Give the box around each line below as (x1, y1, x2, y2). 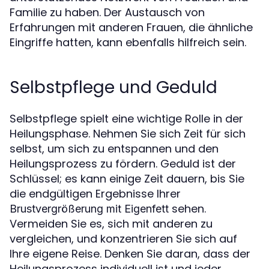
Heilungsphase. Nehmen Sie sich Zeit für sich (10, 126, 246, 142)
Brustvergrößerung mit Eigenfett (10, 202, 169, 216)
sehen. (169, 201, 206, 217)
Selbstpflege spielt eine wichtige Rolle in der (10, 111, 243, 127)
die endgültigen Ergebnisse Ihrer (10, 186, 181, 202)
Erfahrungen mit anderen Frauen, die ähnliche (10, 20, 253, 35)
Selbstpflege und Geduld (10, 76, 217, 100)
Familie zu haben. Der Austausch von (10, 5, 205, 20)
